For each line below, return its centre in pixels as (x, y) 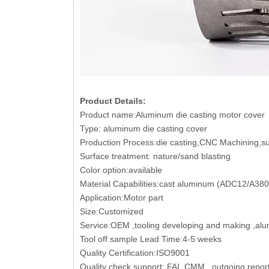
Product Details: (113, 101)
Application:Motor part (122, 198)
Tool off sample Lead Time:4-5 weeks (152, 239)
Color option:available (122, 170)
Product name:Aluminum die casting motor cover (172, 115)
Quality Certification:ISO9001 (136, 253)
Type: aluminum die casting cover (144, 129)
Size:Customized (112, 212)
